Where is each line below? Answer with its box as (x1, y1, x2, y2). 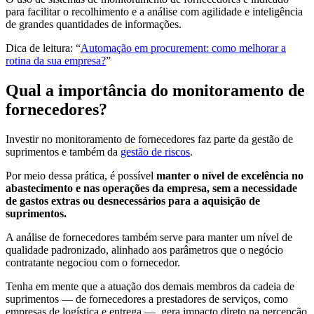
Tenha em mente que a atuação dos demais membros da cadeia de (6, 280, 294, 293)
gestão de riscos (121, 146, 190, 158)
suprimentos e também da (6, 146, 121, 158)
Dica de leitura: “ (6, 42, 81, 55)
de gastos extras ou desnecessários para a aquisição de (6, 195, 260, 207)
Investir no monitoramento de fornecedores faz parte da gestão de (6, 133, 293, 146)
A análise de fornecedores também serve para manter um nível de (6, 231, 292, 244)
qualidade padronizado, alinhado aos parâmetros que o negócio (6, 244, 283, 257)
